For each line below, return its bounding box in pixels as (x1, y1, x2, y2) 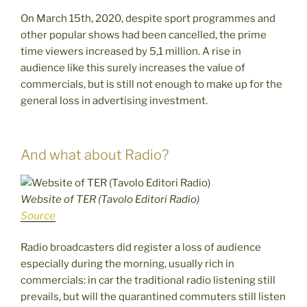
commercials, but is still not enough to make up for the (21, 78, 282, 91)
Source (21, 209, 56, 222)
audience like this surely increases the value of (21, 62, 245, 75)
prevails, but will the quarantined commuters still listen (21, 291, 286, 304)
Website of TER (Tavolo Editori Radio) (21, 193, 199, 206)
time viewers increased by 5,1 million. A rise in (21, 45, 241, 58)
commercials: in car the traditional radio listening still (21, 274, 275, 287)
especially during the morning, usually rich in (21, 258, 234, 271)
